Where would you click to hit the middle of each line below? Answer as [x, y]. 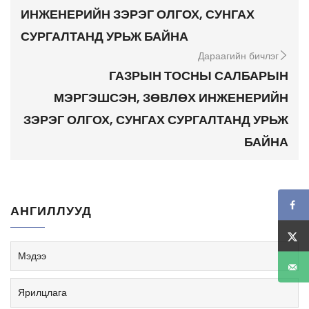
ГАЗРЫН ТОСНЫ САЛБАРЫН [199, 76]
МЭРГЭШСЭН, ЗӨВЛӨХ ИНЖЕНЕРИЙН [171, 98]
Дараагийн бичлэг [238, 56]
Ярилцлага [42, 293]
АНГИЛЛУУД [51, 211]
